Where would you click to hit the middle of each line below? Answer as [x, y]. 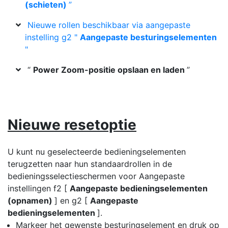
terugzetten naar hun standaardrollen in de [90, 164]
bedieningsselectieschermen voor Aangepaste [96, 176]
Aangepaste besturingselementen [148, 37]
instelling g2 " [52, 37]
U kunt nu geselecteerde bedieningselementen [97, 152]
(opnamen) [31, 201]
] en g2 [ [72, 201]
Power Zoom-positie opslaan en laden [110, 70]
